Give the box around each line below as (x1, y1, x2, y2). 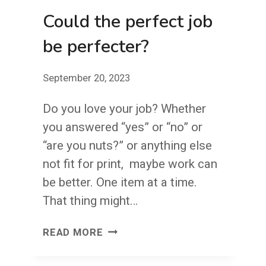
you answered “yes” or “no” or (43, 120, 202, 135)
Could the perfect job (43, 9, 213, 34)
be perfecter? (43, 34, 149, 59)
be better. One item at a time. (43, 175, 197, 190)
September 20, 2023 (43, 72, 130, 84)
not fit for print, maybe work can (43, 157, 217, 172)
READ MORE (43, 227, 103, 238)
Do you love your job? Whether (43, 102, 206, 116)
